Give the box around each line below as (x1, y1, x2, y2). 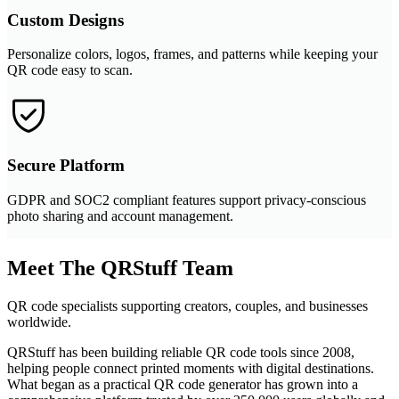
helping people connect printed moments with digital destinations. (7, 360, 374, 376)
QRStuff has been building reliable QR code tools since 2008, (7, 344, 354, 360)
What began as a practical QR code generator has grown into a (7, 376, 358, 392)
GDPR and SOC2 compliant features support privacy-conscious (7, 191, 366, 208)
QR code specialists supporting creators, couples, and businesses (7, 297, 368, 313)
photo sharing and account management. (7, 208, 233, 224)
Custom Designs (7, 10, 124, 29)
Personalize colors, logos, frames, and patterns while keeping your (7, 46, 378, 62)
